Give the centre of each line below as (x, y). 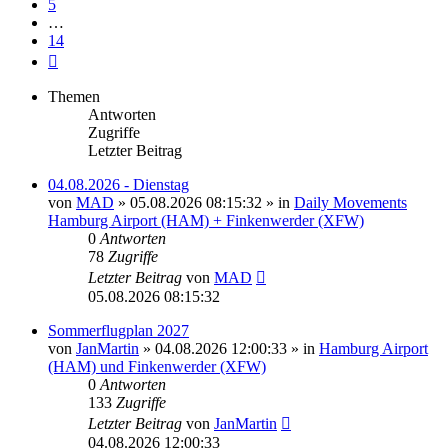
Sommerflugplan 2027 (118, 330)
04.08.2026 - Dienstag (118, 184)
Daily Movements (350, 202)
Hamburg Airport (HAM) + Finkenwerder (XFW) (206, 220)
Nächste (82, 57)
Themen (74, 96)
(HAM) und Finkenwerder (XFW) (157, 366)
